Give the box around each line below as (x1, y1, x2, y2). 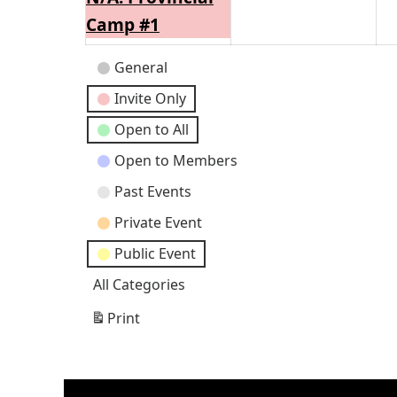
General (114, 58, 167, 78)
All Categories (93, 275, 185, 295)
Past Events (114, 182, 191, 202)
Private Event (114, 213, 202, 233)
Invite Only (114, 89, 186, 109)
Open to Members (114, 151, 237, 171)
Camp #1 (86, 12, 160, 37)
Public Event (114, 244, 196, 264)
